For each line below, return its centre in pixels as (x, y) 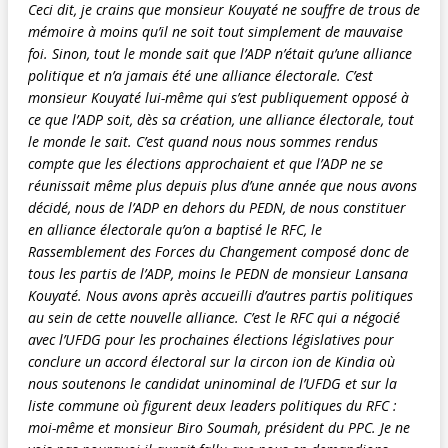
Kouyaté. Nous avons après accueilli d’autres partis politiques (220, 295)
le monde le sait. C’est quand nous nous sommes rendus (203, 141)
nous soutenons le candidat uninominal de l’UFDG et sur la (212, 383)
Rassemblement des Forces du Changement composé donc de (218, 251)
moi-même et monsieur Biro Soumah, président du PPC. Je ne (219, 427)
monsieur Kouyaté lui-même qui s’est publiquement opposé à (218, 97)
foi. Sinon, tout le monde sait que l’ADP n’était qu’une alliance (220, 53)
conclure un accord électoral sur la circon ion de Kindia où (211, 361)
